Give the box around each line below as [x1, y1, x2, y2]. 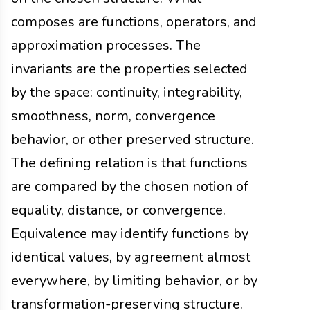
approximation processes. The [11, 35, 201, 55]
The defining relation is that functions [11, 153, 248, 172]
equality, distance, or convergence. [11, 200, 226, 219]
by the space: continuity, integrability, [11, 82, 242, 102]
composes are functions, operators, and [11, 12, 257, 31]
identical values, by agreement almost [11, 247, 250, 266]
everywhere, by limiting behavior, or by [11, 271, 257, 290]
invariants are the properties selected [11, 59, 248, 78]
